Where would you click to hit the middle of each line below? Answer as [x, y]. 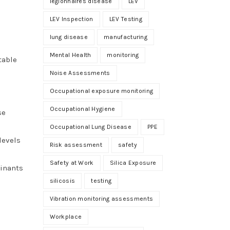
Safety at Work [72, 162]
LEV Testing [126, 19]
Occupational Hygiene [82, 109]
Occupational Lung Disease [90, 127]
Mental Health [70, 55]
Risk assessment [76, 145]
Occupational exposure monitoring [101, 91]
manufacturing [126, 37]
